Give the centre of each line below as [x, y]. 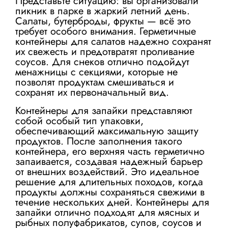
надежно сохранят [168, 41]
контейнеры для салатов [70, 41]
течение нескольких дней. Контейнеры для [112, 202]
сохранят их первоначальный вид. [92, 92]
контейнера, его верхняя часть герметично [110, 151]
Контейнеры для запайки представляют [104, 111]
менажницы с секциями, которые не [96, 72]
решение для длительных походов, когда [109, 182]
